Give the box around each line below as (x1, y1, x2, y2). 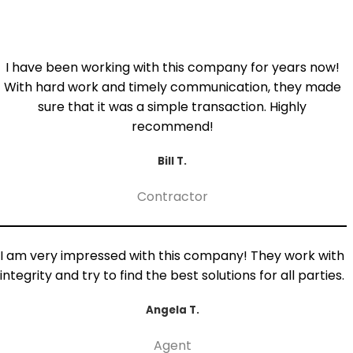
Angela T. (145, 303, 199, 318)
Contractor (136, 188, 208, 206)
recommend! (131, 117, 214, 136)
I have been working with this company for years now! (5, 58, 340, 76)
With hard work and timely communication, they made (3, 77, 341, 96)
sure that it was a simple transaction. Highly (38, 97, 307, 116)
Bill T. (158, 153, 188, 169)
